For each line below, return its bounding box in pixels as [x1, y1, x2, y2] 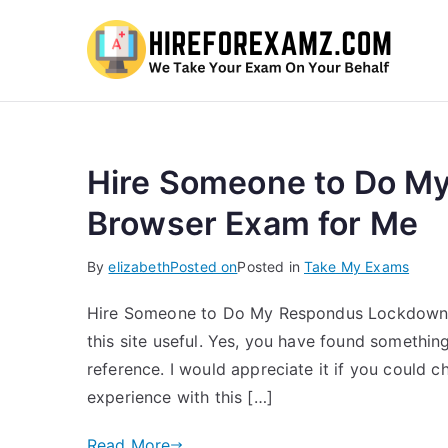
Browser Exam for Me [87, 204, 419, 243]
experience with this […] [87, 387, 273, 407]
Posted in [237, 258, 304, 275]
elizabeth [108, 258, 170, 275]
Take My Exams [304, 258, 410, 275]
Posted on [169, 258, 238, 275]
